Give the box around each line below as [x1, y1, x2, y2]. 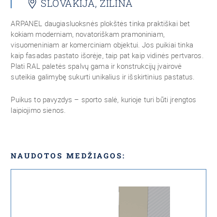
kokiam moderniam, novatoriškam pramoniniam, [11, 29, 165, 39]
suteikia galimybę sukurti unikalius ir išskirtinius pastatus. [11, 72, 195, 81]
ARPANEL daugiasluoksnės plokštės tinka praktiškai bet [11, 18, 190, 28]
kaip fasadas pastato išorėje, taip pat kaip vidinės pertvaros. [11, 50, 204, 60]
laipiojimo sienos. [11, 105, 66, 115]
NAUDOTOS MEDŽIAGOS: [11, 151, 126, 160]
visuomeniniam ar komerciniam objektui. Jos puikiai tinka [11, 40, 193, 49]
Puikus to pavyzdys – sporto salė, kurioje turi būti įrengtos [11, 94, 197, 104]
